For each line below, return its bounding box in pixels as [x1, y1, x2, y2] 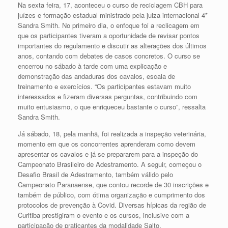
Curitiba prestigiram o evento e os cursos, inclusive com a [18, 210, 189, 220]
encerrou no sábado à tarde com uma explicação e [18, 61, 167, 71]
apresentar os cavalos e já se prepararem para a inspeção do [18, 149, 198, 159]
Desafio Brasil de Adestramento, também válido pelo [18, 169, 173, 179]
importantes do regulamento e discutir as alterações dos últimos [18, 40, 207, 50]
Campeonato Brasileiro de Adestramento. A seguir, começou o [18, 159, 202, 169]
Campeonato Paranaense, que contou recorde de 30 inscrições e [18, 179, 209, 189]
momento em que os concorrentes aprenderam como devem [18, 138, 195, 149]
